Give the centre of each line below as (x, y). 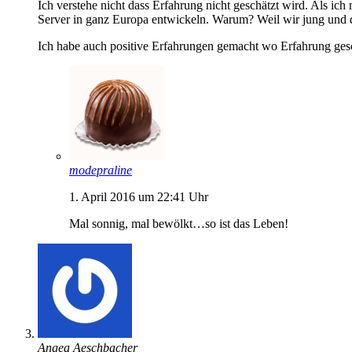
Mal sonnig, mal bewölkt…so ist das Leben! (179, 223)
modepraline (101, 170)
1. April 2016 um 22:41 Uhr (139, 196)
